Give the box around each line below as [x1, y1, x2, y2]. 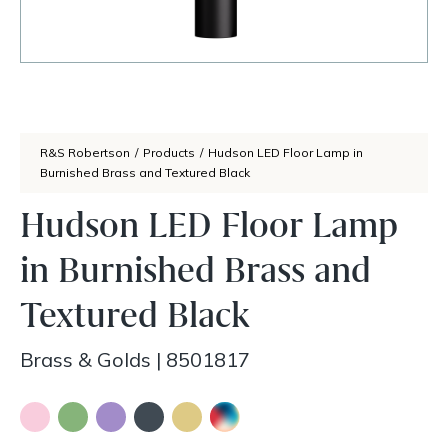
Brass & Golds [20, 347, 151, 372]
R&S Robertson [40, 145, 130, 160]
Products [143, 145, 195, 160]
